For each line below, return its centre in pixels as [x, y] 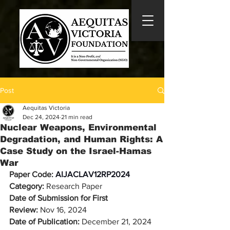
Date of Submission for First [60, 198]
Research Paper [73, 186]
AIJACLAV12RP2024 [93, 174]
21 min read [77, 117]
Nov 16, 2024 [62, 210]
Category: [27, 186]
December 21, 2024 [117, 222]
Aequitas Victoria [46, 108]
